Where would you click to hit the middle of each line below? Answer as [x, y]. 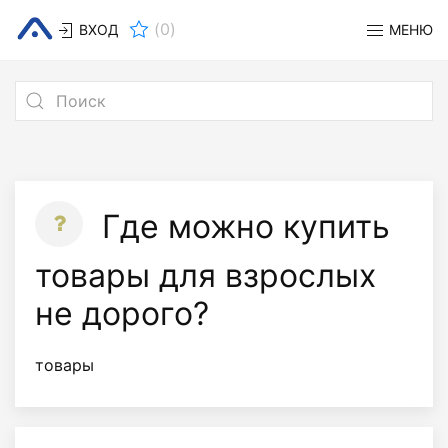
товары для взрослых [205, 275]
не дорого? [122, 313]
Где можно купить [241, 226]
